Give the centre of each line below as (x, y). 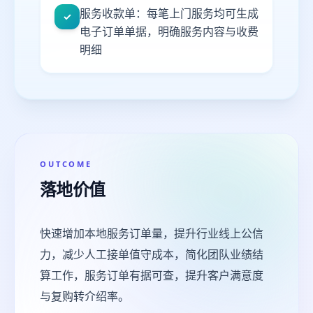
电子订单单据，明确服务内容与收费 (169, 31)
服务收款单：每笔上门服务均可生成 (169, 13)
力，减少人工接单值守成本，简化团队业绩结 (152, 254)
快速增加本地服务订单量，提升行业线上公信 (152, 233)
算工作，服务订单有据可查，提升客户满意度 (152, 275)
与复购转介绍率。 (85, 296)
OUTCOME (66, 164)
